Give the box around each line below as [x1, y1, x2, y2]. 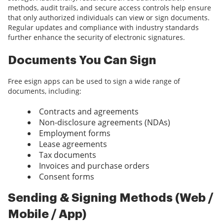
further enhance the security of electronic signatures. [8, 33, 185, 42]
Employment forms [39, 128, 110, 139]
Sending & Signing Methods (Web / [8, 192, 213, 204]
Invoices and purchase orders [39, 160, 149, 172]
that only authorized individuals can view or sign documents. [8, 13, 210, 23]
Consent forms [39, 171, 94, 183]
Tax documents [39, 149, 96, 161]
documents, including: [8, 86, 81, 96]
